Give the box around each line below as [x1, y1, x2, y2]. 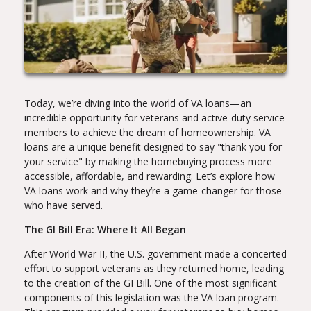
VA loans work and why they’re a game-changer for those [24, 184, 282, 198]
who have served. [24, 199, 103, 212]
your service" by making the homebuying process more [24, 155, 272, 169]
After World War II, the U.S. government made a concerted [24, 247, 287, 261]
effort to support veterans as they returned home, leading [24, 262, 284, 276]
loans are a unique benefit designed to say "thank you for [24, 140, 282, 154]
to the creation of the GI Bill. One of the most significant [24, 276, 277, 290]
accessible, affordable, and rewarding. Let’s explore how [24, 169, 275, 183]
